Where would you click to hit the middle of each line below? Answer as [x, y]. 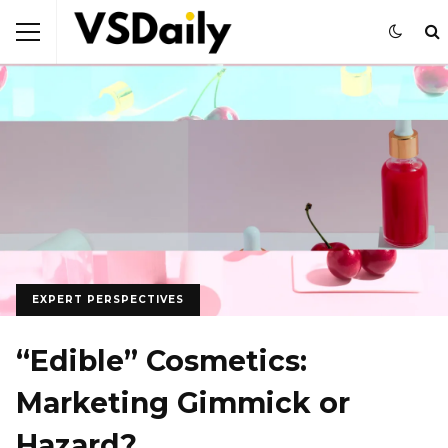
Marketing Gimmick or [183, 402]
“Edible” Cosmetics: [161, 360]
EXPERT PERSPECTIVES [108, 299]
